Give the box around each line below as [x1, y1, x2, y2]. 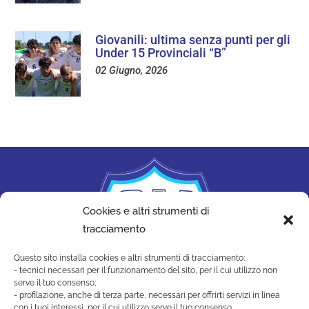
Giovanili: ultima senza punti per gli [95, 32, 291, 48]
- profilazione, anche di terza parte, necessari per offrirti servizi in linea [14, 290, 280, 300]
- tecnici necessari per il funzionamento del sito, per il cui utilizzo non [14, 266, 277, 275]
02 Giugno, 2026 [95, 64, 168, 77]
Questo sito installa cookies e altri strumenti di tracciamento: [14, 253, 245, 263]
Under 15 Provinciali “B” [95, 46, 227, 61]
